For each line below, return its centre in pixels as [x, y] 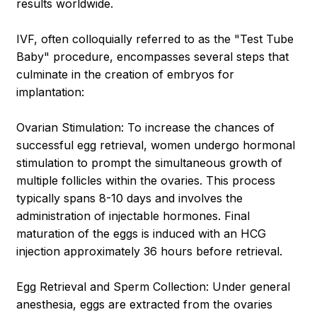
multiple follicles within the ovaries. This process [146, 181]
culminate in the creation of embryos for [126, 75]
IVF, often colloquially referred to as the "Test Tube [155, 39]
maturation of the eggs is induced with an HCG [142, 234]
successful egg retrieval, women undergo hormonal [156, 145]
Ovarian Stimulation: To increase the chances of [146, 128]
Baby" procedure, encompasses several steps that [153, 57]
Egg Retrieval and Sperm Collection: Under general [154, 287]
